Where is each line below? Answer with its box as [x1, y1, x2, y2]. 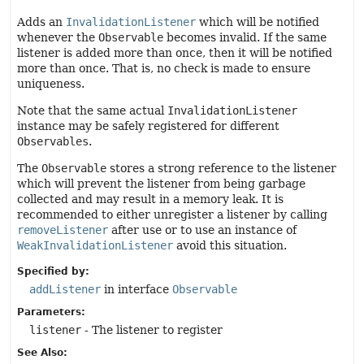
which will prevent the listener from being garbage [17, 177, 305, 190]
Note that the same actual [17, 104, 167, 117]
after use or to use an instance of [108, 223, 297, 236]
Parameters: [17, 306, 85, 318]
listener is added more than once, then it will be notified [17, 46, 332, 59]
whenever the [17, 31, 98, 44]
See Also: [17, 347, 67, 358]
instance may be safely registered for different [17, 119, 279, 132]
